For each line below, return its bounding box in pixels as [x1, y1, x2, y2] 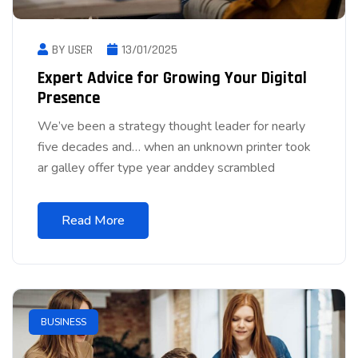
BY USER [52, 42, 93, 59]
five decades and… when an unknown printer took [38, 138, 311, 157]
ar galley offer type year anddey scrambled [38, 159, 275, 177]
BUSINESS [41, 316, 86, 329]
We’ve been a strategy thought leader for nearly [38, 117, 305, 136]
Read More [62, 212, 125, 230]
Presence [38, 87, 100, 109]
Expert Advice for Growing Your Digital [38, 67, 307, 89]
